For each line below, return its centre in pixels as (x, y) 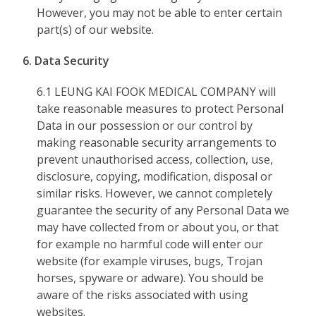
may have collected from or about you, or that (158, 227)
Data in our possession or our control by (145, 126)
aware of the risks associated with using (143, 295)
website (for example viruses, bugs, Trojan (150, 261)
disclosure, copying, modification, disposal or (155, 176)
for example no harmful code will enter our (150, 244)
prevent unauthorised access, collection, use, (155, 159)
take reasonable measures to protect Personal (160, 109)
